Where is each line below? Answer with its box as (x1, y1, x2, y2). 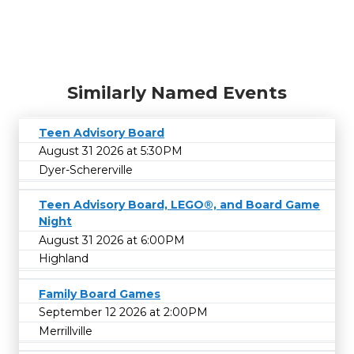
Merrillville (39, 323, 92, 338)
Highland (39, 251, 88, 266)
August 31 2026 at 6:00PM (39, 232, 185, 247)
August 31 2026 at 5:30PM (39, 144, 183, 159)
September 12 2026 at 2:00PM (39, 305, 208, 320)
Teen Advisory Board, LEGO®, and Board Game (39, 198, 320, 213)
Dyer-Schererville (39, 163, 133, 178)
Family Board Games (39, 286, 160, 301)
